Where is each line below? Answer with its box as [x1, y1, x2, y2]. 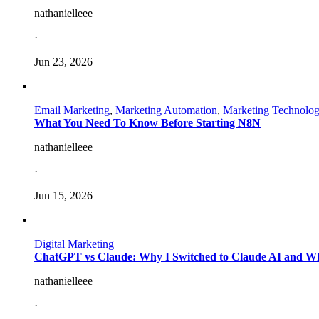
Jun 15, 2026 [34, 189, 93, 202]
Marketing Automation [115, 103, 217, 116]
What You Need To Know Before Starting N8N [34, 116, 261, 129]
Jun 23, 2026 [34, 55, 93, 68]
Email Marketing [34, 103, 110, 116]
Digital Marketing [34, 237, 114, 250]
